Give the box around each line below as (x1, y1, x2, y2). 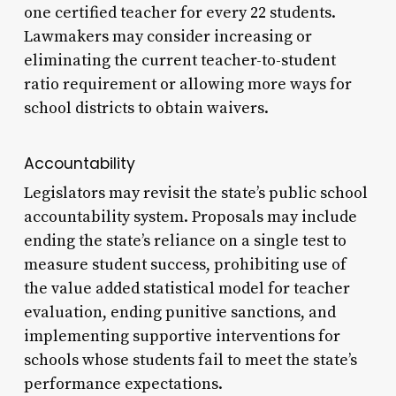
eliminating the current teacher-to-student (23, 49, 336, 71)
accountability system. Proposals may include (23, 206, 357, 227)
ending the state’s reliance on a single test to (23, 230, 346, 251)
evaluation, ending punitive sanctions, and (23, 301, 336, 323)
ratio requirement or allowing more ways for (23, 73, 352, 95)
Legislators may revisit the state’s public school (23, 182, 368, 203)
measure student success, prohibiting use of (23, 254, 346, 275)
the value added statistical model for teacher (23, 278, 350, 299)
